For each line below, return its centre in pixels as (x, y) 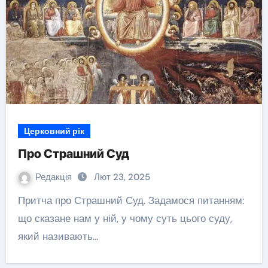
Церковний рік (54, 131)
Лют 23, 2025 (122, 177)
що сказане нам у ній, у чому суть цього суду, (125, 218)
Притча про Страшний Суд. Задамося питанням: (21, 200)
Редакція (54, 177)
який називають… (58, 236)
